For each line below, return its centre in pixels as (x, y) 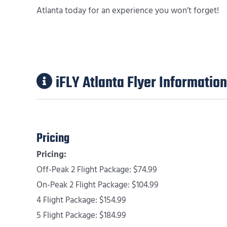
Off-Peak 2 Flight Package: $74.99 (97, 169)
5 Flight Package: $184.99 (81, 215)
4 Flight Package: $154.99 (81, 200)
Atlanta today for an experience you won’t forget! (128, 11)
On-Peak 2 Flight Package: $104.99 (98, 185)
